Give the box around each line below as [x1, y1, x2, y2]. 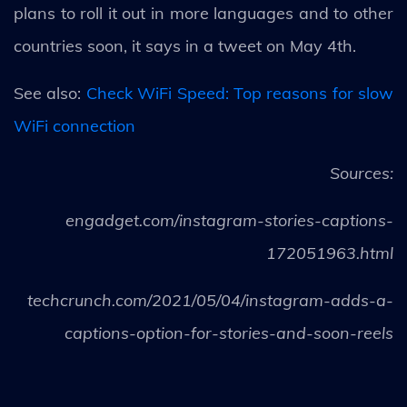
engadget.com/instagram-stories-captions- [65, 210, 393, 231]
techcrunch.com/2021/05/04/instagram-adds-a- [27, 290, 393, 311]
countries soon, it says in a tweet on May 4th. [14, 35, 356, 56]
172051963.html [266, 243, 393, 263]
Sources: [330, 163, 393, 184]
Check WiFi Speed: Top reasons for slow [85, 83, 393, 104]
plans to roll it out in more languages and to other [14, 3, 393, 24]
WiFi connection [14, 115, 135, 136]
